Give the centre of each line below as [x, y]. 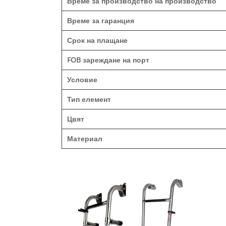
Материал [85, 139]
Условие [82, 80]
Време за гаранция [101, 21]
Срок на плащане [97, 40]
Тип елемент [89, 99]
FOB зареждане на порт [108, 60]
